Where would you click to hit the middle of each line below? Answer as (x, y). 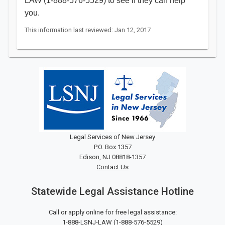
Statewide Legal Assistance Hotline (113, 191)
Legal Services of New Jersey (113, 137)
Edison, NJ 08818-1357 (113, 157)
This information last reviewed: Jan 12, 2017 (88, 30)
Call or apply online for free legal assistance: (113, 212)
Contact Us (113, 167)
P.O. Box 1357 (113, 147)
